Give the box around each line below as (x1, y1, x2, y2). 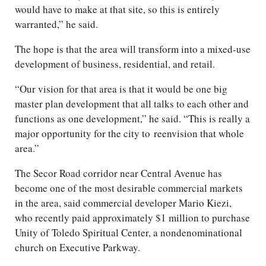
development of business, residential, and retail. (15, 57, 215, 71)
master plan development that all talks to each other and (15, 97, 249, 111)
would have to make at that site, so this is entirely (15, 2, 220, 17)
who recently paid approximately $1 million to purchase (15, 211, 250, 225)
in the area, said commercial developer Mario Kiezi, (15, 196, 232, 210)
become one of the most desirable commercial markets (15, 181, 243, 195)
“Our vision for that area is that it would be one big (15, 82, 227, 96)
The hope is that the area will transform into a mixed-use (15, 42, 251, 56)
